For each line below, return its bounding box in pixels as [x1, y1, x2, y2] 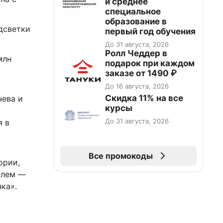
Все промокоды [88, 151, 153, 161]
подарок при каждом [105, 58, 195, 68]
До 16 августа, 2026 [105, 82, 169, 90]
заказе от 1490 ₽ [105, 68, 177, 78]
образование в [105, 16, 167, 26]
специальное [105, 6, 161, 16]
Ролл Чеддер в [105, 48, 167, 58]
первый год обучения [105, 26, 196, 36]
